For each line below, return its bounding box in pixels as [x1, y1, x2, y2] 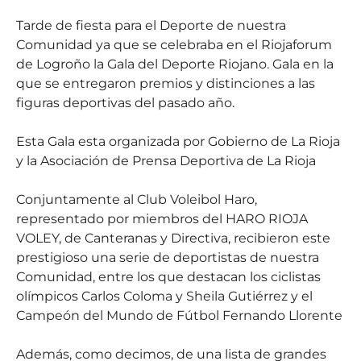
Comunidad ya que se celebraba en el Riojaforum [16, 37, 332, 52]
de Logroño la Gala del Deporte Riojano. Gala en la [16, 56, 334, 72]
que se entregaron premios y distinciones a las [16, 76, 315, 91]
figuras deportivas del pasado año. [16, 95, 234, 110]
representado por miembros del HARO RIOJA [16, 211, 308, 226]
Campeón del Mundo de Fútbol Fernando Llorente [16, 308, 342, 323]
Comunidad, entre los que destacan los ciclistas [16, 269, 321, 284]
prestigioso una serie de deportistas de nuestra [16, 250, 319, 265]
